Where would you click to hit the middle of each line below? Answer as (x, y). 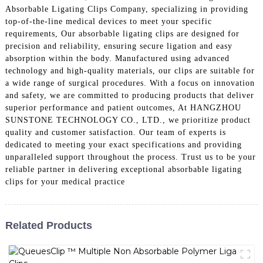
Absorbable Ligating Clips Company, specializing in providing (127, 9)
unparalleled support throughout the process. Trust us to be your (130, 157)
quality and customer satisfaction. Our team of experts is (115, 132)
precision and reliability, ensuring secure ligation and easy (119, 46)
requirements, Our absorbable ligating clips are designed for (122, 33)
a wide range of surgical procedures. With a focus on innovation (130, 83)
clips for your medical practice (65, 181)
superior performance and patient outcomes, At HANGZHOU (123, 107)
